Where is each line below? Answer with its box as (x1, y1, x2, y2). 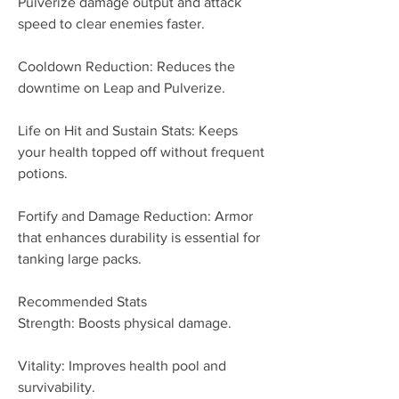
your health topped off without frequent (18, 144, 265, 159)
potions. (18, 166, 68, 181)
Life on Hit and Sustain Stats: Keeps (18, 123, 238, 138)
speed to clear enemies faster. (18, 16, 205, 31)
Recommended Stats (18, 294, 147, 309)
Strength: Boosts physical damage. (18, 315, 232, 330)
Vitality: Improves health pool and (18, 358, 226, 373)
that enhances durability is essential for (18, 230, 260, 245)
